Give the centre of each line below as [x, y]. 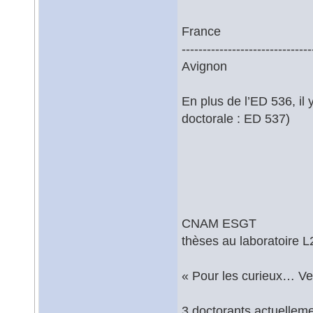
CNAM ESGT [219, 223]
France [201, 31]
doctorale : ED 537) [236, 118]
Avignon [204, 66]
